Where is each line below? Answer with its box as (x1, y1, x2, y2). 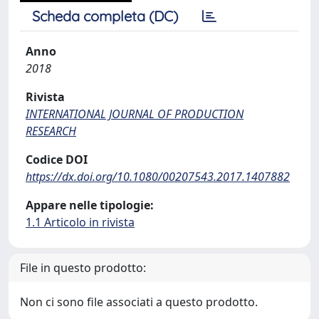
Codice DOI (26, 152, 88, 167)
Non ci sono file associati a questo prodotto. (20, 294, 258, 310)
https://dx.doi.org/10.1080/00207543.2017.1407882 (26, 169, 290, 184)
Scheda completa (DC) (32, 7, 178, 25)
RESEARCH (26, 123, 76, 139)
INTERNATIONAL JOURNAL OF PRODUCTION (26, 106, 244, 122)
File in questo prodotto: (20, 260, 146, 276)
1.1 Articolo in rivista (26, 214, 135, 230)
